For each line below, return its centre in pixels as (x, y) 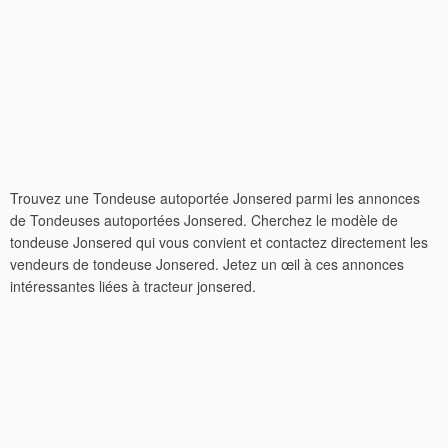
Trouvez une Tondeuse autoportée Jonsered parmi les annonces (215, 198)
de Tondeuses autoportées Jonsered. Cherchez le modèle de (204, 220)
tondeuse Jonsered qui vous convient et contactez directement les (219, 242)
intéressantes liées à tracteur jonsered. (133, 286)
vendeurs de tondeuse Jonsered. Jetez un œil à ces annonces (207, 264)
